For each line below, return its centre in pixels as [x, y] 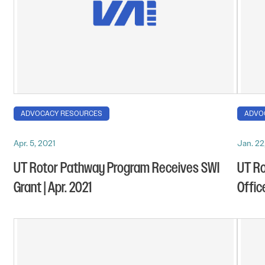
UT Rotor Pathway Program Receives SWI [117, 168]
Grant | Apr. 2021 [53, 188]
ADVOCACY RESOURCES [62, 113]
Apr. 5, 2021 [34, 143]
